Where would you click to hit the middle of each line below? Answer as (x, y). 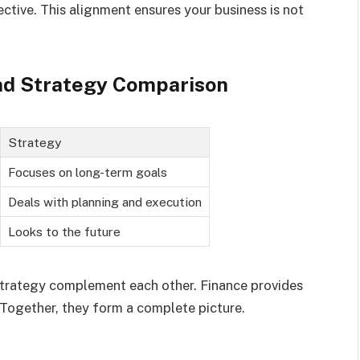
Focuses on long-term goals (87, 172)
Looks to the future (64, 232)
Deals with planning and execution (104, 202)
